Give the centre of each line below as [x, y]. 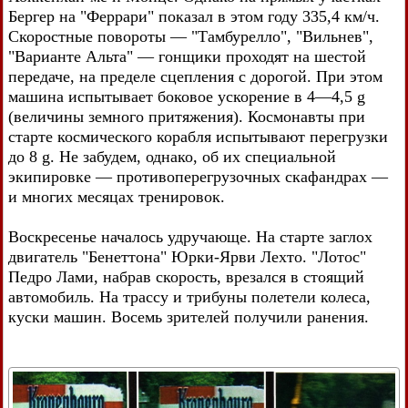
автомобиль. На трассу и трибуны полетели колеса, [189, 297]
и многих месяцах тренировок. [117, 197]
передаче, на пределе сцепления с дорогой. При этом [195, 76]
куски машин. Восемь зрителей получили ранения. [189, 317]
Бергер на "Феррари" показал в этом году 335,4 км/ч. [194, 16]
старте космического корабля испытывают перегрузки [198, 137]
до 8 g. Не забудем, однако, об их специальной [172, 157]
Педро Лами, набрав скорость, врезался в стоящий [186, 277]
